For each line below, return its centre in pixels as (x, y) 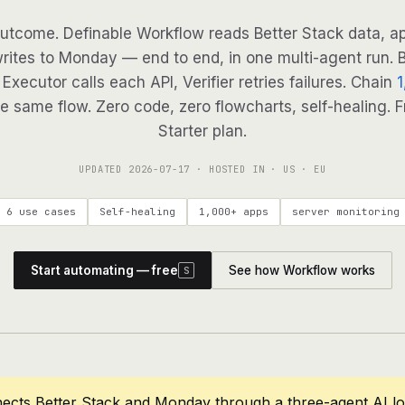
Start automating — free (104, 270)
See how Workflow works (301, 270)
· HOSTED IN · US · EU (258, 169)
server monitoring (345, 212)
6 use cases (41, 212)
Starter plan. (202, 131)
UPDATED (104, 169)
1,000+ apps (233, 212)
